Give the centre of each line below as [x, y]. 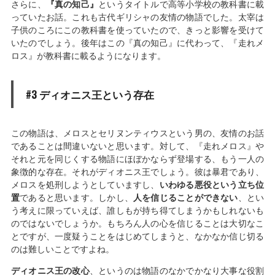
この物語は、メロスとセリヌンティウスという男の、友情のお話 [137, 133]
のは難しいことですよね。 [62, 249]
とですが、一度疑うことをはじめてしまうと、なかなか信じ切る [137, 236]
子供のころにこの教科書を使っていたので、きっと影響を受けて [137, 29]
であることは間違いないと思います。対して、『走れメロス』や [137, 145]
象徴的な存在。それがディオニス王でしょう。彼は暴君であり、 [137, 171]
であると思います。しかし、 [77, 197]
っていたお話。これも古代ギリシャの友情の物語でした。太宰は [137, 17]
